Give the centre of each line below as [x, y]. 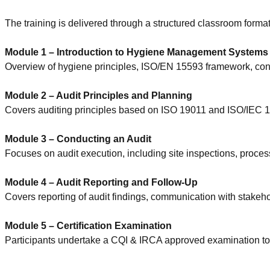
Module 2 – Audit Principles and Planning [99, 95]
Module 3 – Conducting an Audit [78, 139]
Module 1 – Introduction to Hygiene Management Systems [137, 52]
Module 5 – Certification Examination [88, 225]
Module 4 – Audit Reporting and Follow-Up [101, 182]
